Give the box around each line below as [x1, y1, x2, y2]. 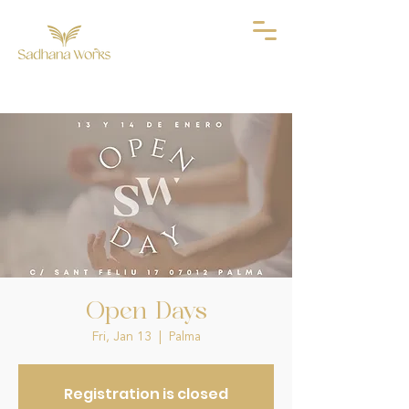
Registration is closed [64, 383, 228, 404]
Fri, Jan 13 [91, 330, 152, 343]
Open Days [85, 300, 207, 324]
